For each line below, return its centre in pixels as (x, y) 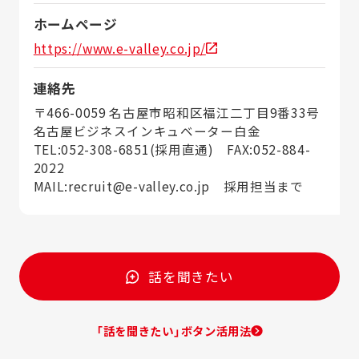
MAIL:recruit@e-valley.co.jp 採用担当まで (168, 186)
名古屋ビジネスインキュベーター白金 (147, 130)
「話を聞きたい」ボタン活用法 (174, 331)
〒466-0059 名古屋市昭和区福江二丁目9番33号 (176, 112)
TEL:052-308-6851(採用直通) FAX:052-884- (172, 149)
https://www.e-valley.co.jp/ (119, 48)
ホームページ (75, 24)
